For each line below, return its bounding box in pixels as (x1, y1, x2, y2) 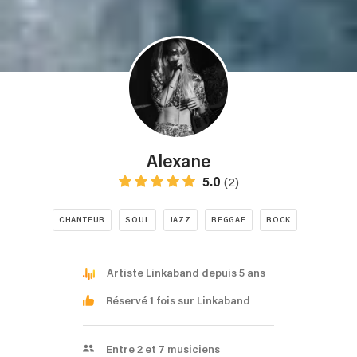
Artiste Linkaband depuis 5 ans (107, 268, 265, 279)
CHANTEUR (58, 216, 106, 224)
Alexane (146, 153, 211, 171)
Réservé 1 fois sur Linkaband (106, 296, 250, 307)
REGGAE (210, 216, 246, 224)
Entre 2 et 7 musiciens (106, 344, 220, 355)
